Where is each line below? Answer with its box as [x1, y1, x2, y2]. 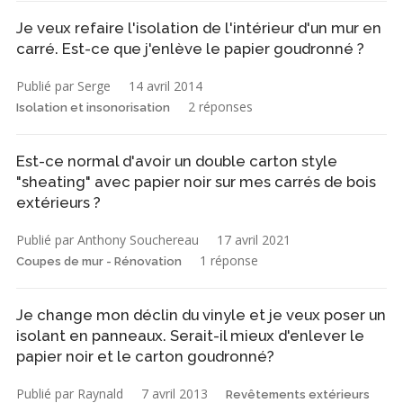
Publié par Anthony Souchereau [16, 231, 199, 249]
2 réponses [188, 98, 253, 116]
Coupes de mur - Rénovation [16, 255, 182, 269]
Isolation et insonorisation [16, 101, 170, 115]
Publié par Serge [16, 77, 111, 95]
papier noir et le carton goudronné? [16, 347, 274, 366]
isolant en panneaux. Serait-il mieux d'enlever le [16, 327, 364, 345]
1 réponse [200, 252, 258, 270]
